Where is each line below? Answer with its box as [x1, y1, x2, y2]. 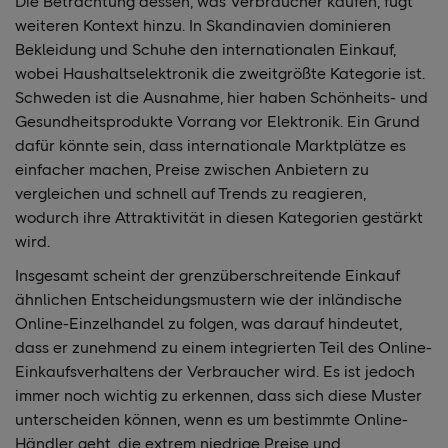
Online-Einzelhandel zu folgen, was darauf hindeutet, [15, 313, 402, 333]
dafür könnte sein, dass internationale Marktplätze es [15, 135, 406, 155]
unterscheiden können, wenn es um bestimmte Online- [15, 409, 408, 429]
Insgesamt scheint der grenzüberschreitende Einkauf [15, 265, 400, 285]
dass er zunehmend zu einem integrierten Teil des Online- [15, 337, 432, 357]
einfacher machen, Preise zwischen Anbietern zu [15, 159, 369, 179]
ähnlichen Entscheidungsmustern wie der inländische [15, 289, 402, 309]
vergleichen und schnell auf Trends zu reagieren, [15, 183, 366, 203]
